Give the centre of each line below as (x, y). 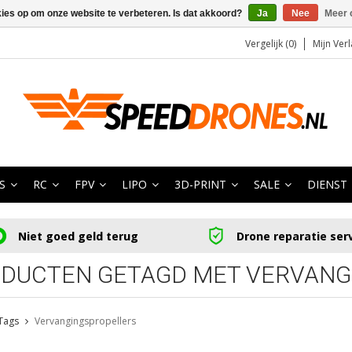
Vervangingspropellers (85, 321)
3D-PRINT (200, 184)
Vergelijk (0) (271, 44)
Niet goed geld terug (78, 236)
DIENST (327, 184)
